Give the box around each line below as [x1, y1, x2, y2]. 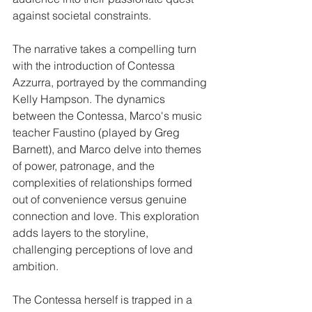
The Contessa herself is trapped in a [13, 292, 195, 306]
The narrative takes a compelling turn [13, 41, 199, 56]
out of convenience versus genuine [13, 192, 189, 206]
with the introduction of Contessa [13, 58, 178, 72]
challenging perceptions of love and [13, 242, 196, 256]
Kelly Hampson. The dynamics [13, 91, 168, 106]
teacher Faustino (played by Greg [13, 125, 182, 139]
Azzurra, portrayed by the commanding [13, 75, 210, 89]
